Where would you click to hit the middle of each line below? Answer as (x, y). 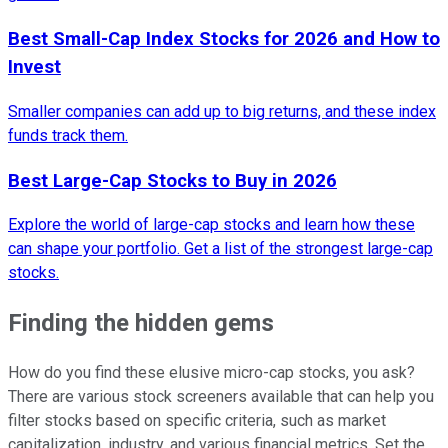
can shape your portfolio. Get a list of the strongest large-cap (220, 249)
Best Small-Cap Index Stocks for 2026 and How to (224, 39)
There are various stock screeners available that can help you (221, 397)
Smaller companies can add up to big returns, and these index (222, 111)
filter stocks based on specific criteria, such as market (197, 421)
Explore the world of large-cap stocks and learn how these (211, 225)
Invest (34, 67)
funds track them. (68, 135)
